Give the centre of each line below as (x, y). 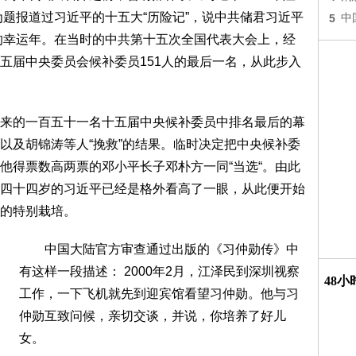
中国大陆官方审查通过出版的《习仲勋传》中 (159, 249)
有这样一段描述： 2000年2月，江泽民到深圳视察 (159, 271)
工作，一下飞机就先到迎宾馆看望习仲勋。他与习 (159, 294)
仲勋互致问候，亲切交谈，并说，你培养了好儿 (153, 316)
